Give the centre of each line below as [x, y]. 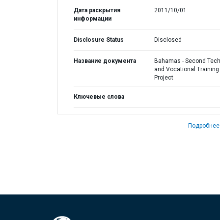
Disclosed [168, 40]
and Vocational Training [186, 69]
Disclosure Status [99, 40]
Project [164, 78]
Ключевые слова [99, 97]
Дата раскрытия [97, 10]
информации [93, 19]
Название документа [105, 61]
